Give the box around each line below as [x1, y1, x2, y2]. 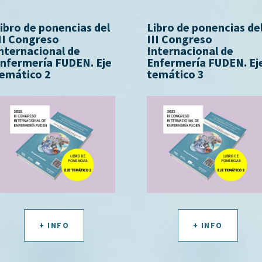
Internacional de [147, 43, 234, 58]
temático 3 [147, 66, 205, 81]
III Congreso [147, 31, 213, 46]
